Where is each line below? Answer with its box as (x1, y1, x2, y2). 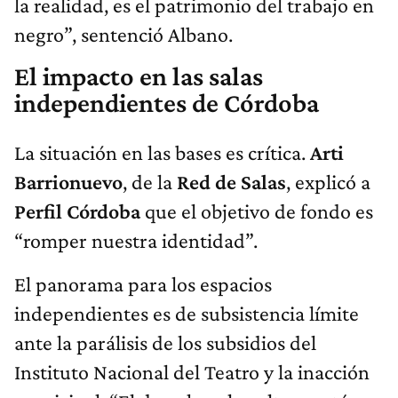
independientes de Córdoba (14, 88, 319, 119)
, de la (123, 170, 177, 195)
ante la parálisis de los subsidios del (14, 330, 316, 355)
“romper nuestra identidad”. (14, 228, 258, 253)
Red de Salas (177, 170, 286, 195)
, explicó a (286, 170, 370, 195)
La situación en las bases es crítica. (14, 140, 310, 165)
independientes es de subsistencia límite (14, 301, 359, 326)
